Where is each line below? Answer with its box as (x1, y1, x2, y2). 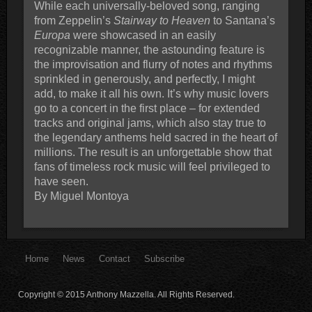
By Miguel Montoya (33, 189, 129, 202)
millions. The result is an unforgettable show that (33, 146, 272, 158)
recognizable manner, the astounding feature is (33, 43, 265, 56)
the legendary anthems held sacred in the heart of (33, 131, 277, 143)
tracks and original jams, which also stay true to (33, 116, 266, 129)
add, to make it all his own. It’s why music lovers (33, 87, 269, 100)
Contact (99, 253, 131, 264)
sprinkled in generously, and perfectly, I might (33, 72, 255, 85)
